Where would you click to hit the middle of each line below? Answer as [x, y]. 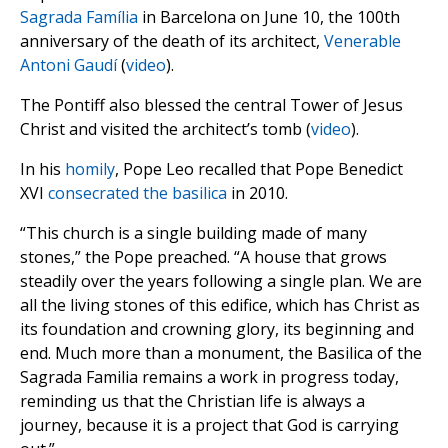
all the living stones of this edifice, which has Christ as [220, 305]
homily [90, 169]
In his [42, 169]
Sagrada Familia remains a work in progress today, [209, 377]
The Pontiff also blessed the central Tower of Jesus [211, 105]
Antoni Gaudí [68, 65]
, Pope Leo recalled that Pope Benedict [259, 169]
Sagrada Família [79, 17]
